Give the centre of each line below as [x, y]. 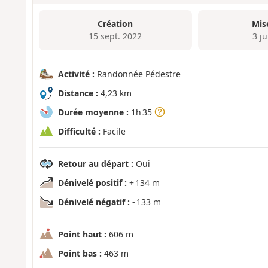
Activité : [76, 74]
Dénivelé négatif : [94, 202]
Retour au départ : [95, 163]
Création [115, 24]
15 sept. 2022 [115, 36]
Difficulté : [79, 131]
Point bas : [80, 253]
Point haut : [82, 234]
